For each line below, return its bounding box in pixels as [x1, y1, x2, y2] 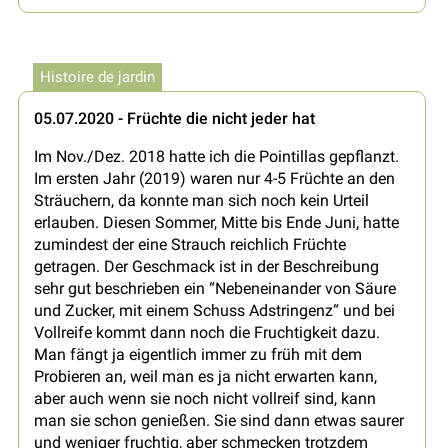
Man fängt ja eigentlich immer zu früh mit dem [34, 345, 362, 365]
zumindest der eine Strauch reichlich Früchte [34, 235, 346, 255]
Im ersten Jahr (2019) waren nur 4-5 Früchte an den [34, 169, 395, 189]
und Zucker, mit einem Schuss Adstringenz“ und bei [34, 301, 395, 321]
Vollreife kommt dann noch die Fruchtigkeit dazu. [34, 323, 380, 343]
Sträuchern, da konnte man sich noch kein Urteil [34, 191, 369, 211]
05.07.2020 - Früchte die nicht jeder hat [34, 109, 315, 129]
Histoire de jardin [40, 68, 155, 87]
